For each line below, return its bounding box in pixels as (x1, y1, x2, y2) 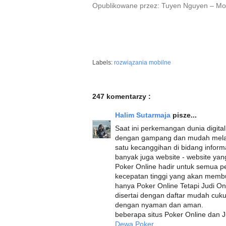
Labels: (92, 59, 114, 66)
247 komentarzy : (92, 92, 151, 100)
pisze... (173, 111, 197, 119)
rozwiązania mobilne (114, 59, 171, 66)
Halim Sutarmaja (115, 111, 173, 119)
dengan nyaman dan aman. (115, 201, 203, 209)
